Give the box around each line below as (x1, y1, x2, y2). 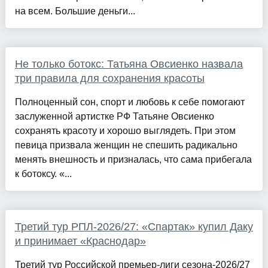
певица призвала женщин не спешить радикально (14, 139, 237, 150)
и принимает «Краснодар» (14, 234, 146, 247)
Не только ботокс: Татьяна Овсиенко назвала (14, 57, 243, 70)
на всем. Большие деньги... (14, 5, 135, 16)
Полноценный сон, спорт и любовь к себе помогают (14, 96, 245, 107)
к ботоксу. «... (14, 168, 72, 179)
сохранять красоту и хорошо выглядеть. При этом (14, 125, 236, 136)
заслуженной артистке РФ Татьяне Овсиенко (14, 111, 214, 121)
